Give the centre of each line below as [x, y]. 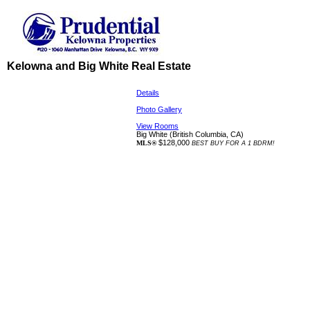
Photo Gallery [159, 109]
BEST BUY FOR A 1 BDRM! [233, 143]
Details [148, 93]
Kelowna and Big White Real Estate [99, 66]
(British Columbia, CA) [207, 134]
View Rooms [157, 126]
